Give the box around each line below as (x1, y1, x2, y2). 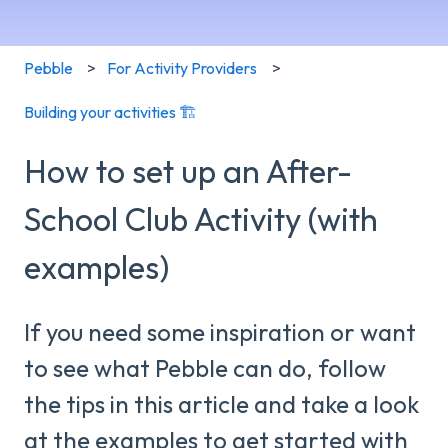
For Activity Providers (107, 57, 258, 78)
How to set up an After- (24, 151, 352, 192)
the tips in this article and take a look (24, 388, 419, 419)
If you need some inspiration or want (24, 316, 416, 347)
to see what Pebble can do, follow (24, 352, 386, 383)
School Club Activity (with (24, 199, 378, 240)
